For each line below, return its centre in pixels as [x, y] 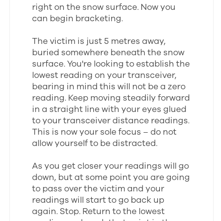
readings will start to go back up [98, 200]
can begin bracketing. [78, 18]
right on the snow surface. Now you [104, 7]
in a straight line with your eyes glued [110, 109]
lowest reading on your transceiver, [105, 75]
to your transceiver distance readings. [111, 121]
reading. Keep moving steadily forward [111, 98]
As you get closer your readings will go [111, 166]
